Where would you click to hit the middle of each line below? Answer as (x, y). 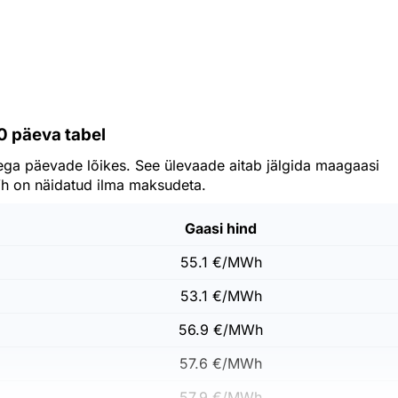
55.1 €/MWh (221, 262)
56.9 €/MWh (221, 330)
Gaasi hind (221, 228)
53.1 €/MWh (221, 296)
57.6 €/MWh (221, 363)
